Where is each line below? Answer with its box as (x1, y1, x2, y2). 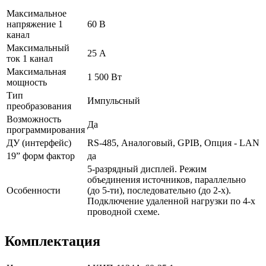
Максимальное (7, 8, 66, 18)
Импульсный (87, 95, 140, 106)
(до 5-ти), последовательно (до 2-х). (87, 185, 231, 195)
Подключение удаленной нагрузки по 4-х (87, 195, 255, 206)
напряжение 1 (7, 18, 63, 29)
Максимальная (7, 66, 66, 77)
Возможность (7, 113, 61, 124)
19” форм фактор (7, 150, 75, 161)
